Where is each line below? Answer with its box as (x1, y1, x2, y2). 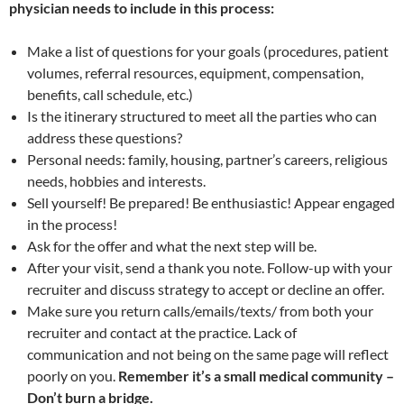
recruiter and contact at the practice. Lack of (27, 324, 297, 341)
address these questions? (27, 129, 182, 146)
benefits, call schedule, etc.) (27, 86, 193, 103)
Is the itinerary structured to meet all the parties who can (27, 107, 377, 124)
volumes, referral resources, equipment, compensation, (27, 64, 363, 81)
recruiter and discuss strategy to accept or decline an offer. (27, 280, 384, 298)
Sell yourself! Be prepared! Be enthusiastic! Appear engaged (27, 194, 395, 211)
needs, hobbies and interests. (27, 172, 206, 189)
